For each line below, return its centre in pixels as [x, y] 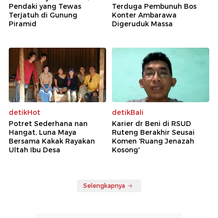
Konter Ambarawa [144, 15]
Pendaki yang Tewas [45, 6]
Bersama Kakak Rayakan [52, 141]
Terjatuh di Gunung [43, 15]
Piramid [23, 24]
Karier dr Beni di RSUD [152, 124]
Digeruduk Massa [142, 24]
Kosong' [126, 150]
